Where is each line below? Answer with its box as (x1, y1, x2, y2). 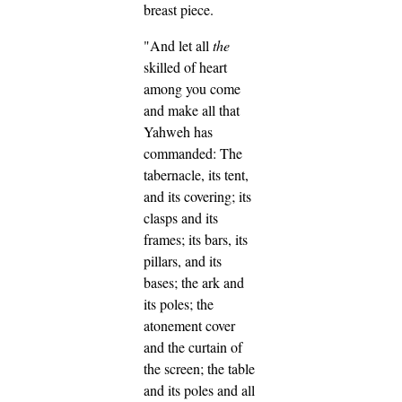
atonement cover (144, 316, 235, 336)
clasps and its (144, 208, 218, 228)
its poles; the (144, 294, 214, 314)
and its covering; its (144, 187, 251, 206)
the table (207, 359, 255, 379)
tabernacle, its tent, (144, 165, 249, 185)
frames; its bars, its (144, 230, 248, 249)
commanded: (144, 144, 220, 163)
